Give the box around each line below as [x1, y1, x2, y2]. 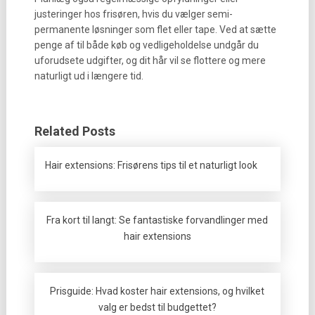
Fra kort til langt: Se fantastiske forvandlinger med [46, 214, 269, 226]
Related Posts [34, 124, 115, 139]
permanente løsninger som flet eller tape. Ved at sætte [34, 24, 276, 35]
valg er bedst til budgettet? [98, 302, 217, 313]
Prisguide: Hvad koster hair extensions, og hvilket [50, 285, 265, 297]
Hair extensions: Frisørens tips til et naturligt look [44, 160, 257, 171]
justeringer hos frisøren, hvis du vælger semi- [34, 8, 233, 20]
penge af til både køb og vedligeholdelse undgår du [34, 39, 259, 51]
